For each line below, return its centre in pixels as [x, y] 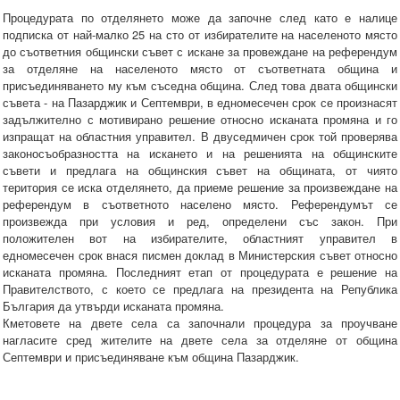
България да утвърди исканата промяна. [113, 306]
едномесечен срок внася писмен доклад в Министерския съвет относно [200, 255]
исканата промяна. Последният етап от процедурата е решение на [200, 272]
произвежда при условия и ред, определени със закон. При [200, 221]
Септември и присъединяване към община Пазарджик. [153, 357]
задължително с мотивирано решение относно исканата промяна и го [200, 120]
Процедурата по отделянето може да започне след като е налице [200, 18]
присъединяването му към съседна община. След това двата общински [200, 86]
